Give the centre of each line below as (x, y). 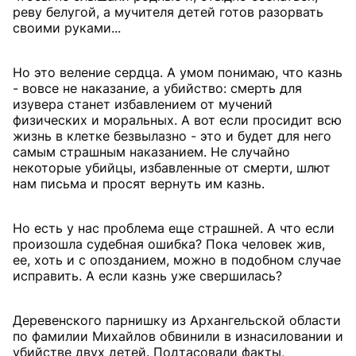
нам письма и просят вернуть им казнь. (139, 184)
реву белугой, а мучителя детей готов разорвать (168, 12)
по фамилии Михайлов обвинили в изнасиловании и (178, 336)
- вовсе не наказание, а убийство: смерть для (157, 88)
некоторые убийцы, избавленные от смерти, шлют (172, 168)
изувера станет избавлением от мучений (143, 104)
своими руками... (67, 28)
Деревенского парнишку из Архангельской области (177, 320)
